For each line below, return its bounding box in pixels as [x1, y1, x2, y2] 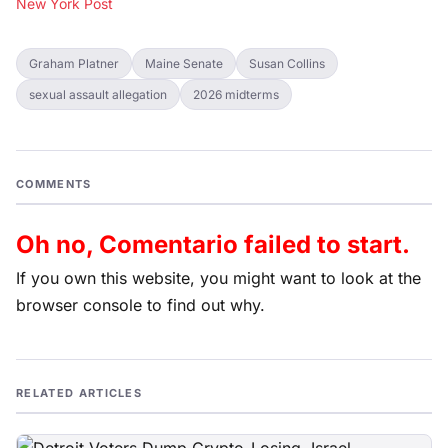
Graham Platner [29, 56, 119, 71]
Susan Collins [249, 56, 325, 71]
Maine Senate [145, 56, 223, 71]
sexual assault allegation [29, 87, 167, 102]
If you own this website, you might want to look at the [16, 268, 421, 288]
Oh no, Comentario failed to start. [16, 230, 410, 259]
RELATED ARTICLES [16, 386, 143, 400]
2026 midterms [193, 87, 279, 102]
